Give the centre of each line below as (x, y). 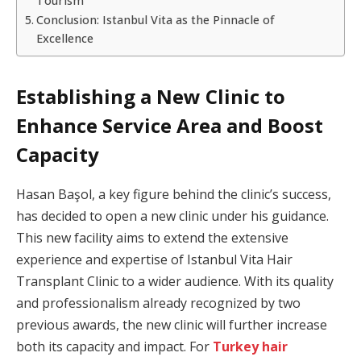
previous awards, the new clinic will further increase (172, 324)
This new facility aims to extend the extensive (152, 237)
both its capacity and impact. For (114, 346)
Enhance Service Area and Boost (170, 125)
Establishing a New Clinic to (151, 96)
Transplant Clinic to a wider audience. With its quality (175, 281)
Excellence (64, 38)
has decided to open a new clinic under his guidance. (172, 216)
